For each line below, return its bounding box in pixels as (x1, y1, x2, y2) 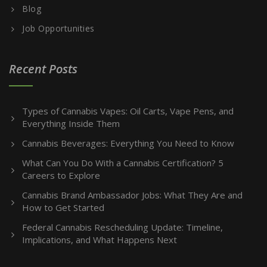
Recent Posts (9, 60, 77, 77)
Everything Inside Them (22, 117, 120, 129)
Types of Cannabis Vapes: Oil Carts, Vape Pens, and (22, 104, 234, 117)
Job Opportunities (22, 22, 95, 34)
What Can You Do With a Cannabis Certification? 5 (22, 156, 223, 169)
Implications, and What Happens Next (22, 233, 177, 246)
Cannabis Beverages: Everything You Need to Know (22, 136, 234, 149)
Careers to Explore (22, 169, 100, 181)
